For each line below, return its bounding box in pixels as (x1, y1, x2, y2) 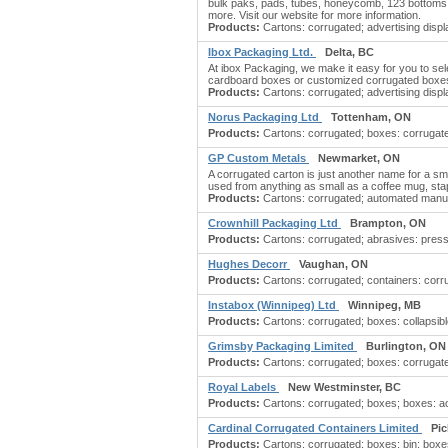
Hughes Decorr (208, 258, 290, 270)
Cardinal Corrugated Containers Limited (208, 422, 422, 434)
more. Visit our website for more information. (208, 9, 421, 21)
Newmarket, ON (318, 152, 400, 164)
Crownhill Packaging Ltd (208, 217, 341, 229)
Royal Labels (208, 381, 279, 393)
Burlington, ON (366, 340, 446, 352)
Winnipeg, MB (348, 299, 421, 311)
